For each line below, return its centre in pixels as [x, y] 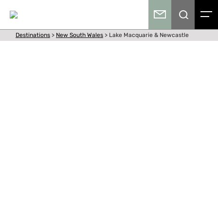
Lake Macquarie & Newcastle [149, 35]
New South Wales [80, 35]
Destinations [33, 35]
